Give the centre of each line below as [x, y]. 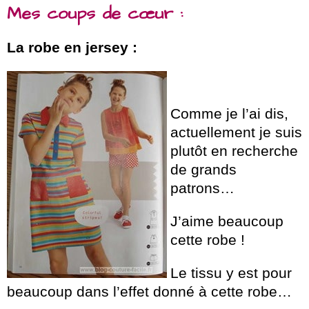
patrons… [202, 188]
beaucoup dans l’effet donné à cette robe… [149, 291]
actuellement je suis [236, 132]
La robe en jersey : [72, 47]
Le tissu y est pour [231, 272]
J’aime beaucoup [227, 221]
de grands [203, 169]
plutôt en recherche [234, 150]
